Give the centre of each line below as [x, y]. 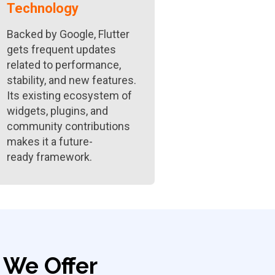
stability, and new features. [72, 80]
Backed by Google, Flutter [68, 34]
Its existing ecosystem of [70, 95]
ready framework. [50, 157]
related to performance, [64, 65]
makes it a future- [50, 141]
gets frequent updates [62, 49]
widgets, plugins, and [58, 111]
